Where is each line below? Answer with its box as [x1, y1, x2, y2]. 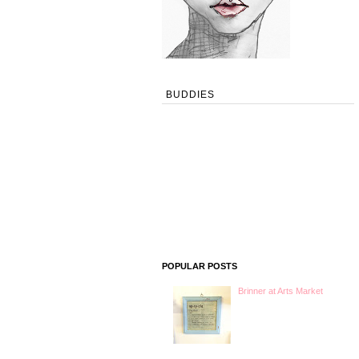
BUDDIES [166, 88, 215, 100]
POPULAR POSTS [162, 260, 237, 271]
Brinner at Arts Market [238, 285, 324, 296]
